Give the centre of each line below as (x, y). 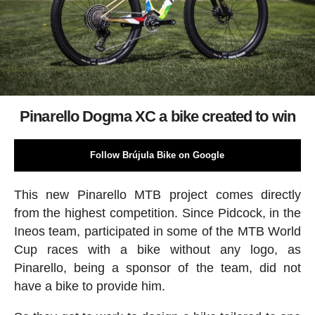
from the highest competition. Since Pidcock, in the (157, 213)
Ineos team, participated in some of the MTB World (157, 231)
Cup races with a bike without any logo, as (157, 249)
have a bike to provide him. (89, 286)
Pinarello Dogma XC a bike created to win (157, 116)
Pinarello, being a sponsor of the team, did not (157, 268)
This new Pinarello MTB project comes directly (157, 194)
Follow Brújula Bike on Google (157, 155)
